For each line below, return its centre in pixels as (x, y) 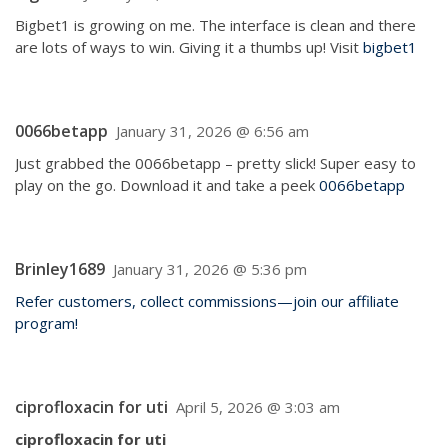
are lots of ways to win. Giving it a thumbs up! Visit (189, 47)
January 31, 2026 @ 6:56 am (212, 131)
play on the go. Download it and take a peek (167, 185)
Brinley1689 (60, 269)
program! (46, 323)
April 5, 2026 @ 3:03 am (258, 407)
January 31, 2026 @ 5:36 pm (210, 269)
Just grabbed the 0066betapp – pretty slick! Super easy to (215, 163)
